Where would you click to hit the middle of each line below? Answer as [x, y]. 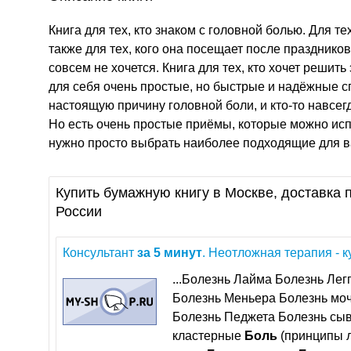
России [79, 212]
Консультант [100, 253]
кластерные [208, 336]
